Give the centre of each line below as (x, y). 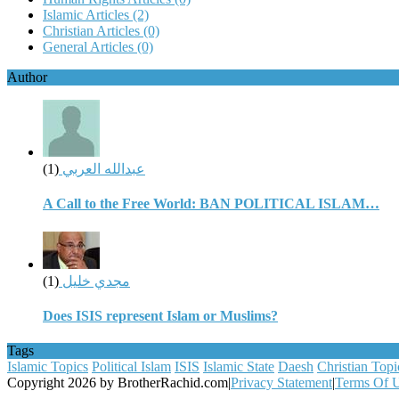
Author (27, 77)
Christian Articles (93, 31)
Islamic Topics (48, 367)
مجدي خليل (94, 281)
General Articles (90, 47)
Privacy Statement (281, 383)
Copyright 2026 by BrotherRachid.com (118, 383)
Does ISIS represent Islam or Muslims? (160, 315)
